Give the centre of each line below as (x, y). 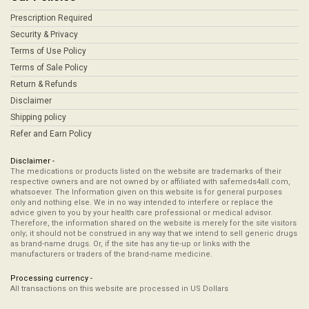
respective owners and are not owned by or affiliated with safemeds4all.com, (150, 182)
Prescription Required (51, 18)
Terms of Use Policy (48, 51)
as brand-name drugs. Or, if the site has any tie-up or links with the (130, 244)
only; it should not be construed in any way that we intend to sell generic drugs (154, 233)
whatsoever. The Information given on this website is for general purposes (146, 192)
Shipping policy (38, 117)
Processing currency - (51, 278)
